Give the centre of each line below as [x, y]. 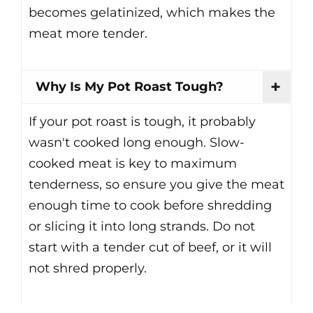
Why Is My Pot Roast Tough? [130, 87]
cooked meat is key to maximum [133, 164]
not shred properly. [88, 269]
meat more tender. [88, 34]
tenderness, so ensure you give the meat [156, 185]
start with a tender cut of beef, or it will [150, 248]
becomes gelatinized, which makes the [152, 13]
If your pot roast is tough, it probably [142, 122]
